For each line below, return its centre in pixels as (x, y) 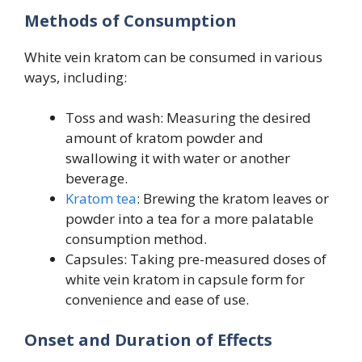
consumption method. (136, 239)
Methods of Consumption (130, 20)
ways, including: (76, 77)
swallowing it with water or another (178, 158)
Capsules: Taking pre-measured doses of (196, 259)
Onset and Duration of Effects (148, 339)
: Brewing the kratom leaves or (233, 199)
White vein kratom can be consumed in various (173, 57)
